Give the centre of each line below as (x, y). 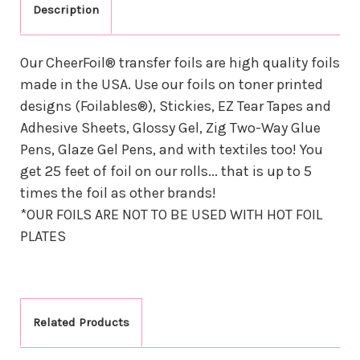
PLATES (43, 236)
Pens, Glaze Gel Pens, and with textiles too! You (172, 149)
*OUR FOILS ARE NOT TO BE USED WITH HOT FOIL (171, 214)
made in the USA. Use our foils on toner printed (172, 84)
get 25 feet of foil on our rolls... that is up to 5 (166, 171)
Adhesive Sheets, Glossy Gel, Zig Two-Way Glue (170, 127)
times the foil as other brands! (118, 192)
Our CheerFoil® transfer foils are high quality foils (180, 62)
